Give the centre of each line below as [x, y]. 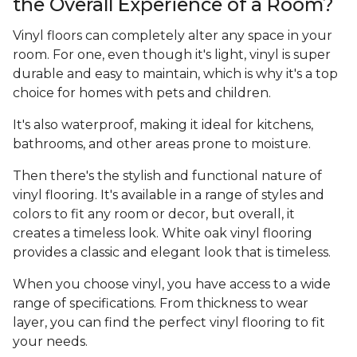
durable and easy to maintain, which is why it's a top [175, 74]
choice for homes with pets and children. [143, 93]
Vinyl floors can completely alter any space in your [173, 36]
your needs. [50, 342]
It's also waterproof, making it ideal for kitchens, [163, 125]
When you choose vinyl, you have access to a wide [172, 284]
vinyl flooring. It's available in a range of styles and [169, 195]
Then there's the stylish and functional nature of [167, 176]
